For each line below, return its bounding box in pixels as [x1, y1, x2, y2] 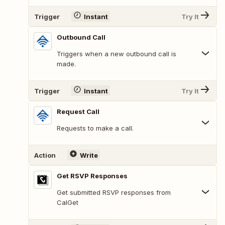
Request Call [57, 107, 99, 116]
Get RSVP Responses [57, 172, 128, 180]
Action [34, 151, 56, 159]
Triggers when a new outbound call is [57, 50, 176, 58]
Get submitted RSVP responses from [57, 188, 171, 197]
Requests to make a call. [57, 124, 134, 133]
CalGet [57, 198, 78, 207]
